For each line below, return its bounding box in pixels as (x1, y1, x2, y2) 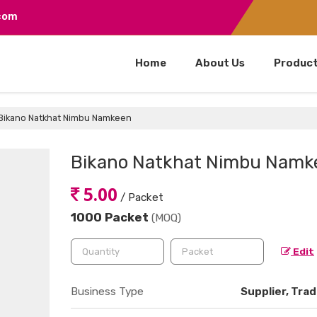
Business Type (71, 284, 144, 298)
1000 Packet (71, 209, 151, 224)
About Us (195, 56, 245, 69)
